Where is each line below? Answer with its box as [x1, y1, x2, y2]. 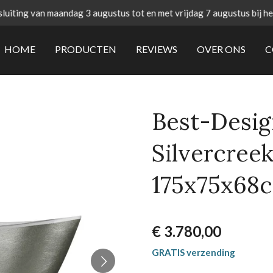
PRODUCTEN [54, 43, 116, 55]
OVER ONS [196, 43, 246, 55]
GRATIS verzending [152, 247, 235, 258]
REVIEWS [135, 43, 177, 55]
